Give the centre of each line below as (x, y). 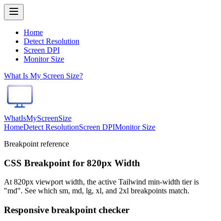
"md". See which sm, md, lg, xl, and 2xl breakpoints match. (97, 191)
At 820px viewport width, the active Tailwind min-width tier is (101, 182)
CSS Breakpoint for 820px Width (72, 163)
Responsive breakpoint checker (67, 210)
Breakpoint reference (37, 144)
